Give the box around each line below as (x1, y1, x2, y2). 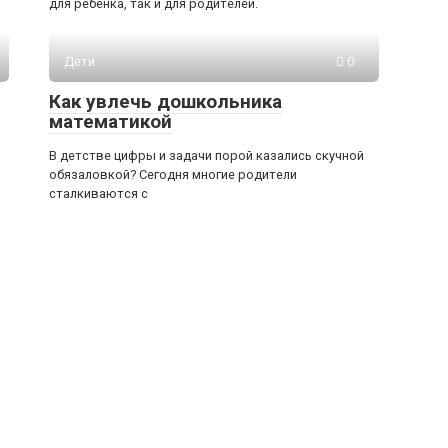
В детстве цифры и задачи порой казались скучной (49, 147, 364, 163)
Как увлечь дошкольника (49, 89, 282, 113)
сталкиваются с (49, 185, 148, 201)
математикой (49, 109, 172, 133)
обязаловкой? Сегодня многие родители (49, 166, 297, 182)
